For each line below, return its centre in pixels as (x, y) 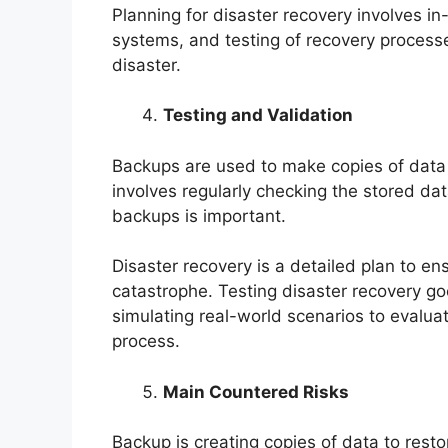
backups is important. (199, 215)
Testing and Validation (258, 115)
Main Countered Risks (256, 391)
